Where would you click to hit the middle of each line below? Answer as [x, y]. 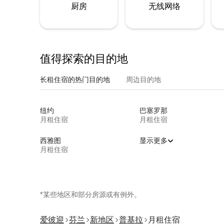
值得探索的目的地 [84, 59]
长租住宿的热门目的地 [75, 80]
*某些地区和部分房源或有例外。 [90, 195]
